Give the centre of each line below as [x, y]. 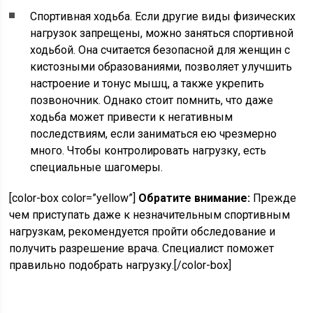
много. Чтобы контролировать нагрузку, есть [148, 151]
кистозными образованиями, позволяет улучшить [161, 67]
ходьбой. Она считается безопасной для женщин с [160, 50]
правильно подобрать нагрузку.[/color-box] [121, 265]
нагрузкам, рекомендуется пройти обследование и [143, 232]
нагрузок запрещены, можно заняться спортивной [162, 34]
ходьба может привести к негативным [132, 117]
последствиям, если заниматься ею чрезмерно [154, 134]
